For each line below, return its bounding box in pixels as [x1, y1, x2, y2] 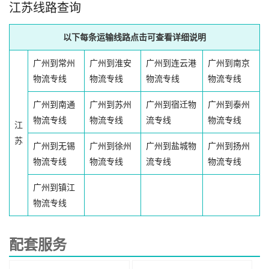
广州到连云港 [146, 58, 196, 68]
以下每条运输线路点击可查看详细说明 [63, 32, 206, 43]
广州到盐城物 [146, 141, 196, 151]
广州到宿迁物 [146, 100, 196, 110]
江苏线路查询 [9, 1, 81, 15]
